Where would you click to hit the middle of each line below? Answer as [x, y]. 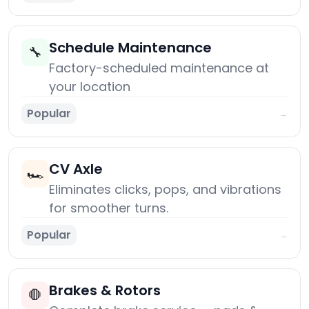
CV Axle [76, 169]
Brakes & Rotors [105, 291]
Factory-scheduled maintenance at [159, 68]
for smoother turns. [109, 208]
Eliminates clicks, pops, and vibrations [165, 190]
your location [90, 87]
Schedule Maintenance [130, 48]
